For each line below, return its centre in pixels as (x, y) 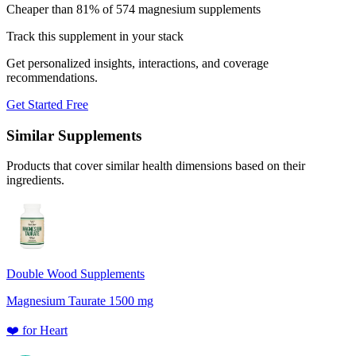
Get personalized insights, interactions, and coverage (137, 63)
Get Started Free (47, 104)
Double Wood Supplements (75, 274)
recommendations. (52, 77)
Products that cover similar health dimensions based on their (156, 166)
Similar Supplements (74, 135)
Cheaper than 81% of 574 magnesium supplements (133, 9)
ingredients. (35, 180)
